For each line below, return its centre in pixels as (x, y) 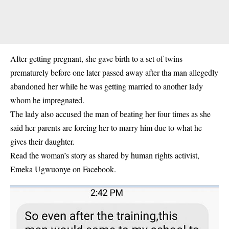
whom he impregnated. (47, 100)
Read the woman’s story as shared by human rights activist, (105, 155)
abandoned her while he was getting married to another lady (107, 86)
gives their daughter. (42, 142)
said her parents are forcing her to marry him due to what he (106, 128)
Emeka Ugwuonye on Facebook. (63, 169)
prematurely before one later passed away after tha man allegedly (114, 73)
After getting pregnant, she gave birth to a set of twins (96, 59)
